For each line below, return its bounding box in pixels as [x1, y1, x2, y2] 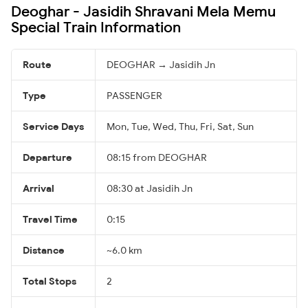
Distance [23, 243, 65, 256]
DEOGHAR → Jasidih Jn [107, 58, 215, 71]
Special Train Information [11, 17, 181, 36]
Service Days [23, 120, 84, 133]
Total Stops [23, 274, 76, 287]
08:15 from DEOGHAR [107, 151, 207, 164]
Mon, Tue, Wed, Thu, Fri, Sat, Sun [107, 120, 254, 133]
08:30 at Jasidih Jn [107, 181, 192, 195]
